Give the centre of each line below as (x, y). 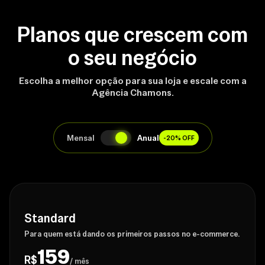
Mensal (80, 138)
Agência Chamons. (132, 93)
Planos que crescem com (132, 35)
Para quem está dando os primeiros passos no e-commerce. (132, 234)
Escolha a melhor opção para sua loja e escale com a (132, 81)
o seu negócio (132, 58)
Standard (50, 218)
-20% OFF (179, 138)
